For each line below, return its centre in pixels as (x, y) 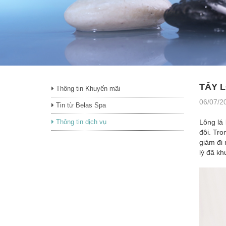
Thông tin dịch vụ (80, 122)
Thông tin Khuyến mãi (87, 88)
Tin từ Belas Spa (80, 105)
